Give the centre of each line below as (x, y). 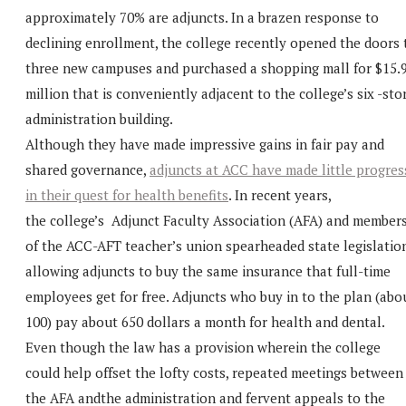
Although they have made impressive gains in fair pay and (205, 144)
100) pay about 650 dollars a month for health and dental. (205, 321)
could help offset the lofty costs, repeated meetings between (214, 372)
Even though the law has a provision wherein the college (203, 347)
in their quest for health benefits (127, 194)
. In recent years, (280, 194)
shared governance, (87, 169)
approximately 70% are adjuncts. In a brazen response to (202, 17)
